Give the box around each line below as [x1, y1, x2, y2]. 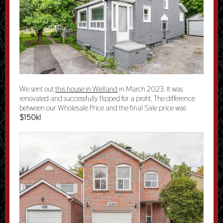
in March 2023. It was [117, 84, 183, 94]
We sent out [19, 84, 55, 94]
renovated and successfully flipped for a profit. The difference [19, 94, 195, 103]
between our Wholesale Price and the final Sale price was [19, 103, 186, 112]
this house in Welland [55, 84, 117, 94]
